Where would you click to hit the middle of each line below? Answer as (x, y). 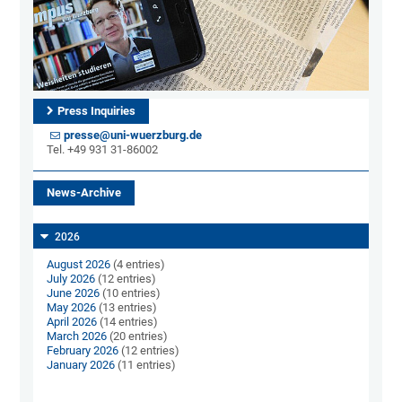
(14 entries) (128, 322)
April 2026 (72, 322)
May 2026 (72, 308)
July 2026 (71, 279)
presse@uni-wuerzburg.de (133, 135)
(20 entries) (138, 336)
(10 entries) (131, 293)
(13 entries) (127, 308)
